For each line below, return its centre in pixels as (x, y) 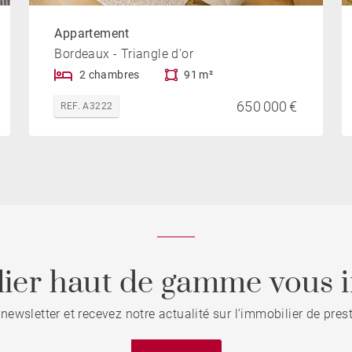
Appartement (92, 34)
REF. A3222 (87, 106)
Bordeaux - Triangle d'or (124, 54)
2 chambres (109, 75)
